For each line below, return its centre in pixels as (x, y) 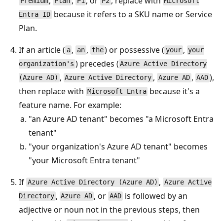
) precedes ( (97, 63)
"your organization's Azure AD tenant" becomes (118, 146)
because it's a (174, 91)
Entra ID (35, 15)
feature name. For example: (70, 105)
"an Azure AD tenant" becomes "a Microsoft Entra (121, 119)
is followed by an (155, 196)
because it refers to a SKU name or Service (132, 14)
